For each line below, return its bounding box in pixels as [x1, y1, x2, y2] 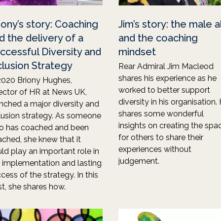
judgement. [118, 156, 159, 166]
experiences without [118, 145, 191, 154]
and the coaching [118, 32, 198, 44]
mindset [118, 46, 156, 58]
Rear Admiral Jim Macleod [118, 62, 214, 71]
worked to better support [118, 85, 210, 95]
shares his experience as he [118, 74, 217, 83]
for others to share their [118, 133, 203, 142]
